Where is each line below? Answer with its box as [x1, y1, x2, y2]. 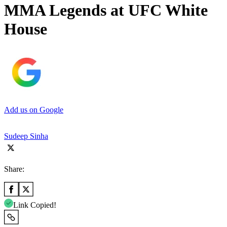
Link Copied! [13, 200, 56, 209]
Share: [4, 164, 24, 173]
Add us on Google [4, 105, 63, 114]
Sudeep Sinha [4, 131, 48, 140]
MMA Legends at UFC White [4, 1, 208, 20]
